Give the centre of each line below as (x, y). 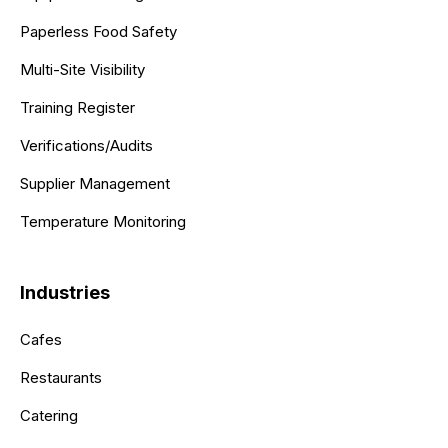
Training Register (77, 107)
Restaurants (61, 377)
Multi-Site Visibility (82, 69)
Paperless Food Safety (98, 31)
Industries (65, 292)
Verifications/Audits (86, 145)
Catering (49, 415)
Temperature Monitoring (103, 221)
